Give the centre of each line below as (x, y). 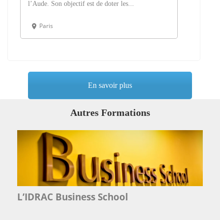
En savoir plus (110, 85)
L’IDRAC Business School (73, 197)
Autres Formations (110, 113)
